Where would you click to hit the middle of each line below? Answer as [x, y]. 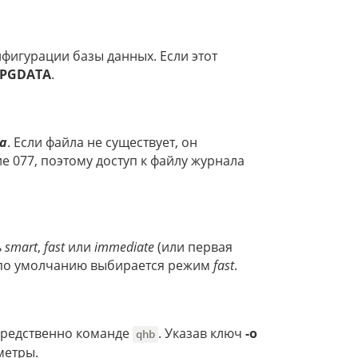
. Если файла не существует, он [102, 143]
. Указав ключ [202, 334]
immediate [124, 247]
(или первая [193, 247]
